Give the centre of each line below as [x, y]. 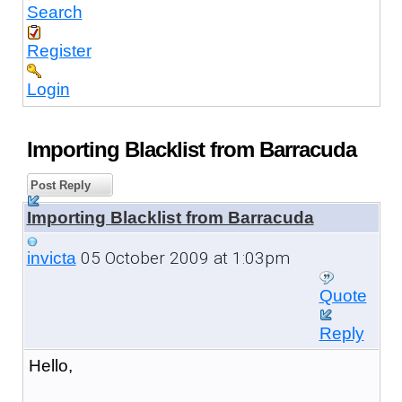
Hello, [50, 365]
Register [59, 50]
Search [54, 12]
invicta [51, 258]
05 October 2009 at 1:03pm [183, 258]
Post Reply [58, 185]
